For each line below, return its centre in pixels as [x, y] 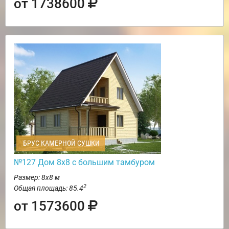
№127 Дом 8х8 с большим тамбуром [84, 162]
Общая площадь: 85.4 [49, 188]
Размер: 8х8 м [37, 177]
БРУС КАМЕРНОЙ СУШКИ [61, 143]
